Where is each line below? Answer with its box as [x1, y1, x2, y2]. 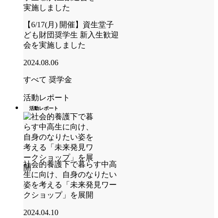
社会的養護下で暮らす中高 [23, 160, 117, 168]
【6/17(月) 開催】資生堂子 [23, 20, 114, 29]
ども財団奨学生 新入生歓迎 [23, 30, 119, 39]
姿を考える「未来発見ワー [23, 180, 117, 189]
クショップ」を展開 [23, 190, 93, 199]
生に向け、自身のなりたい [23, 170, 117, 179]
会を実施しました [23, 40, 86, 49]
